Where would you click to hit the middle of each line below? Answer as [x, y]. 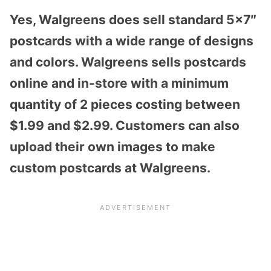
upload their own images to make [113, 147]
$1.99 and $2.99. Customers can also [125, 126]
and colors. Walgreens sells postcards [128, 62]
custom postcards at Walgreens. [110, 168]
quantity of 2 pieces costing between [125, 105]
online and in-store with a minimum [119, 83]
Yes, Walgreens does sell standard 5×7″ [133, 20]
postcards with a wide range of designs [132, 41]
